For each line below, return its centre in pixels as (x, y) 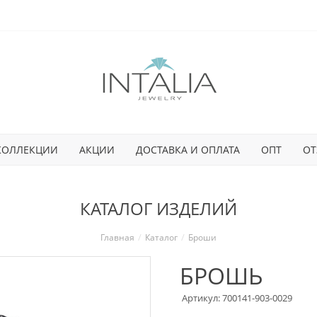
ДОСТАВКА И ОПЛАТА (188, 149)
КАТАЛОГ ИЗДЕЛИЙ (158, 208)
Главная (117, 237)
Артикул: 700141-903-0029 (237, 298)
